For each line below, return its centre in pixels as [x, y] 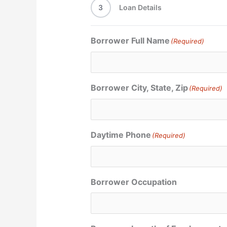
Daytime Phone [121, 135]
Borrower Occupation [134, 182]
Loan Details [140, 8]
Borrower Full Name [130, 41]
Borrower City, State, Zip [139, 88]
